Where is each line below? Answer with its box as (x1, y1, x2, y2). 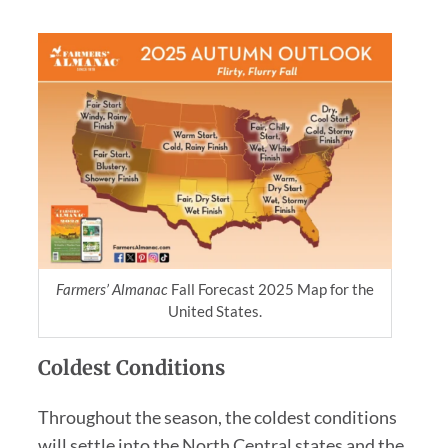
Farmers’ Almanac (55, 279, 168, 298)
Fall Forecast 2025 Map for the (167, 279, 374, 298)
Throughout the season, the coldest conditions (37, 405, 397, 428)
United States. (167, 301, 262, 320)
